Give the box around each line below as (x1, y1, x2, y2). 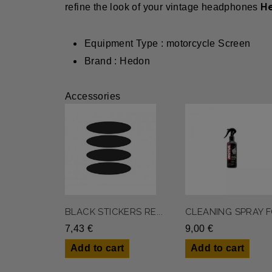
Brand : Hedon (84, 56, 151, 67)
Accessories (65, 91, 121, 102)
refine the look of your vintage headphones (65, 2, 261, 13)
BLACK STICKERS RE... (65, 206, 163, 218)
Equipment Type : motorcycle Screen (84, 38, 251, 49)
